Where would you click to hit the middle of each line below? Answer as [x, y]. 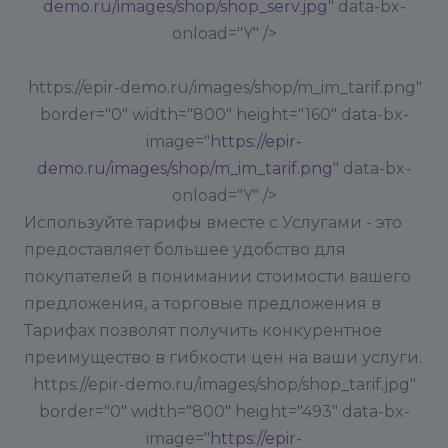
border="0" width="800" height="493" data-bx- [224, 411]
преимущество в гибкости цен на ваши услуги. [223, 357]
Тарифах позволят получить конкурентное [203, 330]
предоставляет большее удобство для [185, 249]
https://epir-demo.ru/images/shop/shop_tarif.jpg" [224, 384]
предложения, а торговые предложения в [202, 303]
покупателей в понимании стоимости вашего [217, 276]
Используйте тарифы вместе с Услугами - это [213, 222]
